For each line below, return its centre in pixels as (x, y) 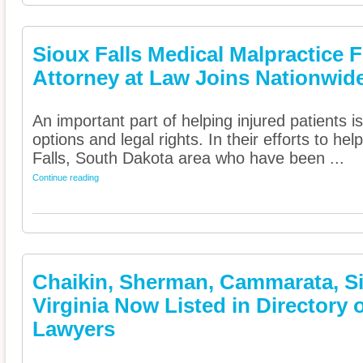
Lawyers (74, 329)
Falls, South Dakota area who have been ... (188, 158)
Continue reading (66, 178)
